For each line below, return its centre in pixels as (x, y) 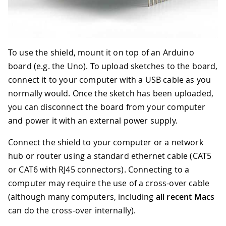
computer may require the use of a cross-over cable (109, 183)
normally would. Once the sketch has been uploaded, (111, 93)
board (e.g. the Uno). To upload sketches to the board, (113, 66)
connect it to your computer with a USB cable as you (110, 80)
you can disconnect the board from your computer (107, 107)
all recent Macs (185, 197)
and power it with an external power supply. (93, 121)
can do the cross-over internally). (72, 210)
